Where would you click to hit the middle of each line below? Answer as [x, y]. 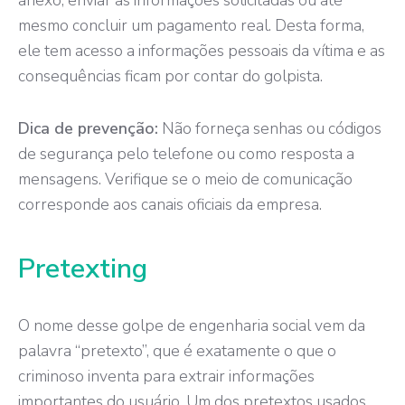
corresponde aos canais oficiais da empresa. [170, 204]
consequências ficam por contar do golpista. [170, 75]
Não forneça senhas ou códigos [270, 128]
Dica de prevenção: [88, 128]
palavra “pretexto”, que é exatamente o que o [177, 350]
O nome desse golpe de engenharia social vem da [192, 325]
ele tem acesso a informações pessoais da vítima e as [202, 50]
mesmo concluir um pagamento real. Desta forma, [191, 25]
